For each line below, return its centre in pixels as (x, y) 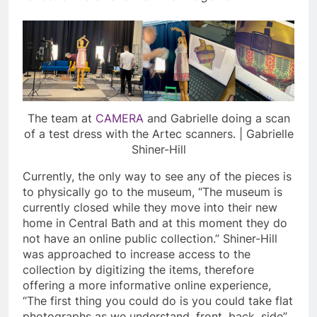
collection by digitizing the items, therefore (138, 270)
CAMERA (119, 119)
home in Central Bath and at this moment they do (155, 223)
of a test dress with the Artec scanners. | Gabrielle (158, 134)
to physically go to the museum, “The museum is (152, 192)
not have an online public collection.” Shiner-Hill (150, 239)
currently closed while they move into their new (150, 208)
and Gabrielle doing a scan (217, 119)
